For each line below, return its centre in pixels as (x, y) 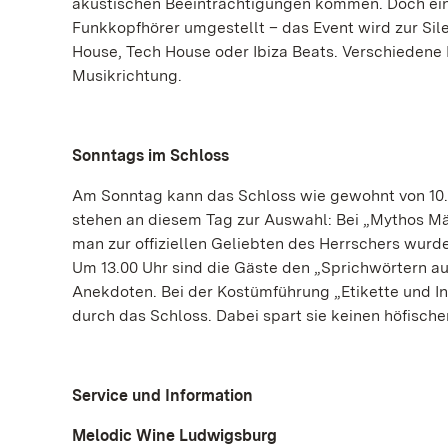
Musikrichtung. (127, 75)
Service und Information (162, 395)
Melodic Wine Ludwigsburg (174, 435)
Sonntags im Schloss (150, 155)
